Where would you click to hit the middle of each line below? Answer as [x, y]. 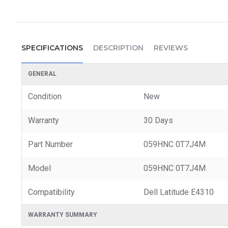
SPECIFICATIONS [52, 48]
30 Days [158, 120]
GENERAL [42, 74]
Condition [45, 96]
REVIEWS [171, 48]
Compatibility [51, 192]
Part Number [50, 144]
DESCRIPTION [118, 48]
